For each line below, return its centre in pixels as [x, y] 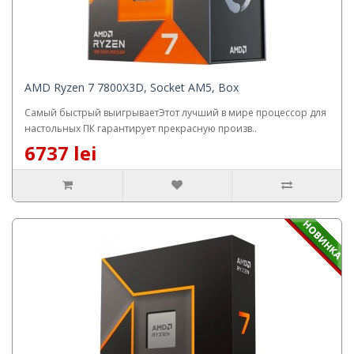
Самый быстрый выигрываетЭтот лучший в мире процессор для [175, 112]
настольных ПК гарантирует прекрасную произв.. [141, 128]
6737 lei [61, 153]
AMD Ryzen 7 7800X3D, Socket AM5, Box [132, 87]
